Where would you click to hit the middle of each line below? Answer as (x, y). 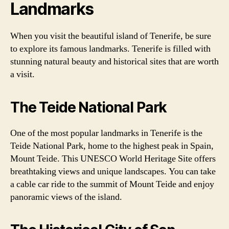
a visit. (22, 74)
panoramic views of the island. (66, 197)
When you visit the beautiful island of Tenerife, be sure (111, 36)
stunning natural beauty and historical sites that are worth (114, 62)
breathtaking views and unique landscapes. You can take (113, 171)
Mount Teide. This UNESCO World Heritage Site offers (113, 159)
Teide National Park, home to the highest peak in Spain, (112, 146)
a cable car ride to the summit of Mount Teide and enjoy (112, 184)
